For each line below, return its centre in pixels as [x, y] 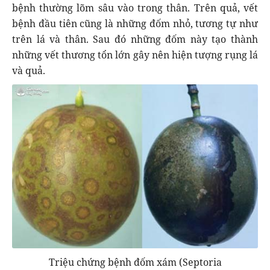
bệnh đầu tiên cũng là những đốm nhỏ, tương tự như [135, 23]
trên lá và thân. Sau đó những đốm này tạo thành [135, 39]
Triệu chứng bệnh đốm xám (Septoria [135, 262]
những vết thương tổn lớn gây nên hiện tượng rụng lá [135, 55]
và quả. [29, 70]
